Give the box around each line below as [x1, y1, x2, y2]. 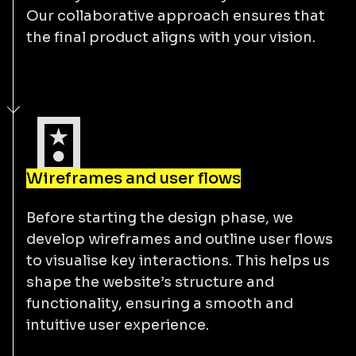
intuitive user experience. [26, 315, 209, 334]
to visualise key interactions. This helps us [26, 251, 330, 269]
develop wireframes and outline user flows [26, 230, 333, 248]
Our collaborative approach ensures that [26, 6, 325, 25]
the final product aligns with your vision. [26, 28, 315, 46]
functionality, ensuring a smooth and [26, 294, 293, 312]
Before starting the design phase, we [26, 208, 293, 226]
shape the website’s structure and [26, 273, 274, 291]
